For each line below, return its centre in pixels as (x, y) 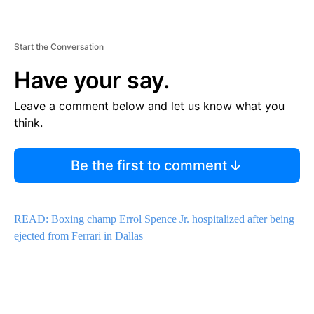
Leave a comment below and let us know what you (149, 106)
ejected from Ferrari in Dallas (78, 236)
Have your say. (92, 81)
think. (28, 123)
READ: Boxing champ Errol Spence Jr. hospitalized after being (154, 219)
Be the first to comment (149, 166)
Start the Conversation (59, 47)
